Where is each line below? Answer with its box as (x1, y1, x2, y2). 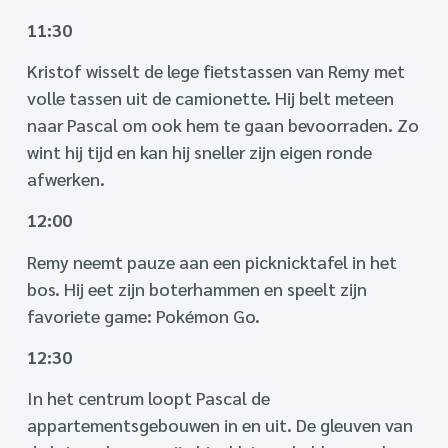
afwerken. (26, 166, 105, 190)
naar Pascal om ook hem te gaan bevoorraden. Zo (26, 112, 419, 136)
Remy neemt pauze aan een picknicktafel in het (26, 249, 397, 273)
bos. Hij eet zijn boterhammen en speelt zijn (26, 276, 367, 300)
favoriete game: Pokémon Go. (26, 303, 260, 327)
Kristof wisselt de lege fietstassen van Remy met (26, 58, 405, 82)
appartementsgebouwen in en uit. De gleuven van (26, 413, 413, 437)
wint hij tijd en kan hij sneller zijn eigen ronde (26, 139, 372, 163)
